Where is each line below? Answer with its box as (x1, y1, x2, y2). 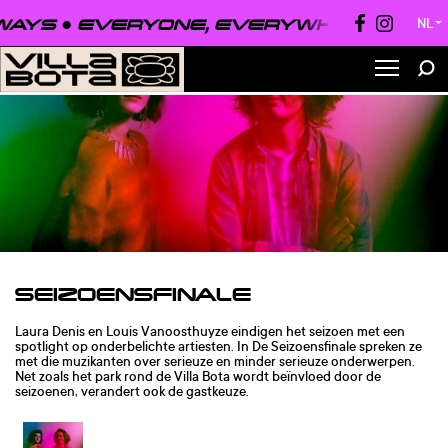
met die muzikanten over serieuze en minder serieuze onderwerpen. (15, 351, 415, 370)
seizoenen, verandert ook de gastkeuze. (15, 381, 249, 400)
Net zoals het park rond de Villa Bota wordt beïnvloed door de (15, 366, 381, 385)
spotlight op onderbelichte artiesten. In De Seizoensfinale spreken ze (15, 336, 422, 355)
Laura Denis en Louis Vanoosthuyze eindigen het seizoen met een (15, 321, 405, 340)
